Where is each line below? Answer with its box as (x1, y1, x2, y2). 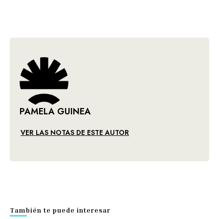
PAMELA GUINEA (20, 105, 91, 118)
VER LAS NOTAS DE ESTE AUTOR (21, 128, 129, 137)
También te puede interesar (10, 206, 110, 214)
